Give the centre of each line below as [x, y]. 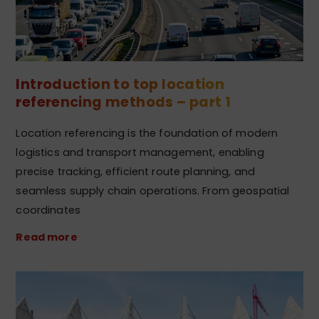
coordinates [48, 210]
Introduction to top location [120, 85]
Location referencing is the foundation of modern [147, 133]
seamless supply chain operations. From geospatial [153, 190]
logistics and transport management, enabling [140, 152]
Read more [47, 237]
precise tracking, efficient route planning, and [136, 171]
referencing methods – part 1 [124, 103]
